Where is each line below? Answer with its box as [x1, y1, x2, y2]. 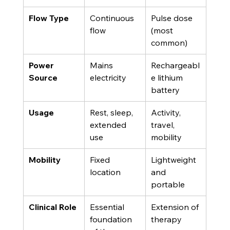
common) [150, 37, 187, 48]
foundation [89, 214, 134, 225]
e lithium [150, 72, 185, 83]
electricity [89, 72, 126, 83]
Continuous [89, 13, 136, 24]
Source [28, 72, 57, 83]
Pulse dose [150, 13, 195, 24]
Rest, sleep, [89, 107, 135, 118]
